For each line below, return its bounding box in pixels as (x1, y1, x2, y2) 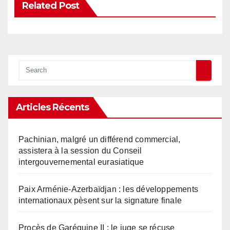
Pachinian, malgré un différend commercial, (18, 135, 181, 144)
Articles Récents (16, 101, 89, 113)
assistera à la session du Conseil (18, 146, 142, 155)
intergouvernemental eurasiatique (18, 157, 144, 166)
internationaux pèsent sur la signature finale (18, 196, 182, 205)
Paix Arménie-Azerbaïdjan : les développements (18, 184, 199, 194)
